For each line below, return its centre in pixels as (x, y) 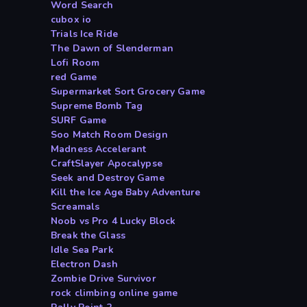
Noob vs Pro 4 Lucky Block (113, 221)
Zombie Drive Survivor (103, 279)
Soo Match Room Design (109, 135)
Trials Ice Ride (84, 34)
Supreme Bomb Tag (97, 106)
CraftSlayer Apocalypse (107, 164)
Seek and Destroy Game (108, 178)
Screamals (75, 207)
